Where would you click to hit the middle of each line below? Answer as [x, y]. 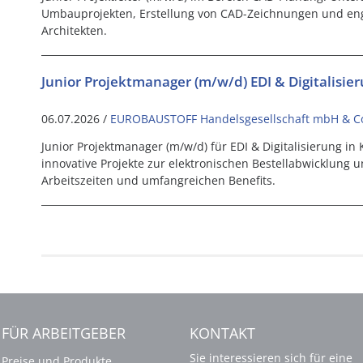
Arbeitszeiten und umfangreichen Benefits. [158, 181]
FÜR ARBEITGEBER [64, 333]
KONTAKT [222, 333]
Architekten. [74, 31]
